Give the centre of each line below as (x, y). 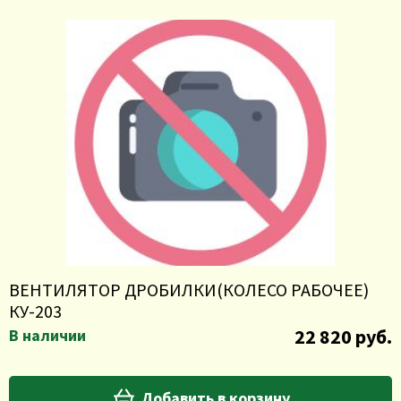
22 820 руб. (343, 337)
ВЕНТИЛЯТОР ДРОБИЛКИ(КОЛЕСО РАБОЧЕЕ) (189, 290)
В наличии (47, 335)
